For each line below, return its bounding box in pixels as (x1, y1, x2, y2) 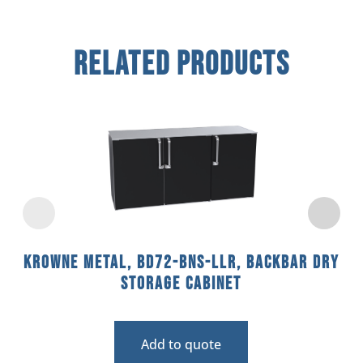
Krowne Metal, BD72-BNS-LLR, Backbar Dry (23, 251, 340, 274)
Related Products (73, 45, 290, 84)
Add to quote (141, 335, 222, 353)
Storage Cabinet (121, 272, 242, 295)
